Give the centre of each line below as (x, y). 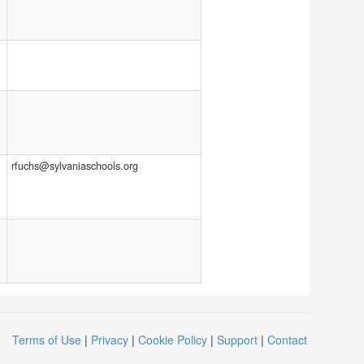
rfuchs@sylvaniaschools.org (75, 166)
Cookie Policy (173, 340)
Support (237, 340)
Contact (287, 340)
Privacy (110, 340)
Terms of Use (47, 340)
